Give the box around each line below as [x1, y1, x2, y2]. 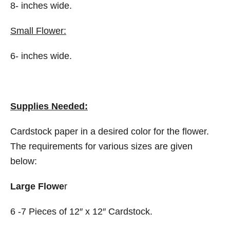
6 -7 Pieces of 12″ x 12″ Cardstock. [10, 206, 152, 217]
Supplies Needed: [10, 101, 88, 111]
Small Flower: [10, 25, 66, 36]
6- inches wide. [10, 50, 72, 61]
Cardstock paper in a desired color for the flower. [10, 126, 209, 137]
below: [10, 156, 37, 166]
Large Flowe [10, 181, 64, 191]
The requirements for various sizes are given [10, 141, 193, 151]
